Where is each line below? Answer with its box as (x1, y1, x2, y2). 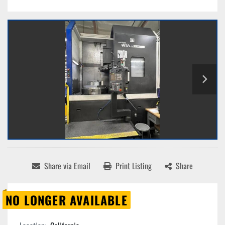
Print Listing (116, 160, 152, 172)
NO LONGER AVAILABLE (6, 191, 128, 209)
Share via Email (44, 160, 90, 172)
